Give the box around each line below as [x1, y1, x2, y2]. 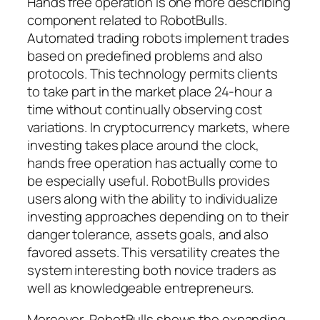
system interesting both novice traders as [27, 261, 276, 280]
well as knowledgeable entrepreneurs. [27, 279, 254, 298]
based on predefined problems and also [27, 46, 264, 66]
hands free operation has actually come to [27, 154, 278, 173]
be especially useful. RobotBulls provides [27, 171, 270, 191]
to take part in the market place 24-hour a [27, 82, 272, 101]
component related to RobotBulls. [27, 11, 227, 30]
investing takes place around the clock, [27, 136, 260, 155]
